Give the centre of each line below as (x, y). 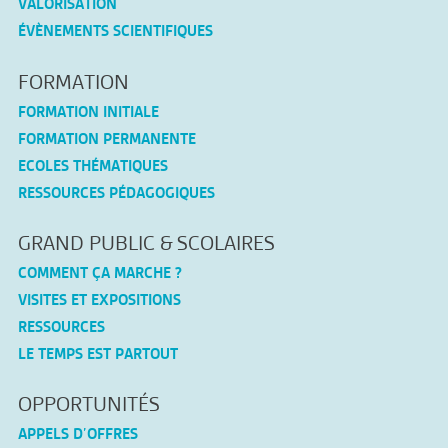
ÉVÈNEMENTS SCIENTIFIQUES (115, 31)
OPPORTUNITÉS (88, 404)
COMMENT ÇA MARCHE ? (99, 272)
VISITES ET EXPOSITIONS (99, 299)
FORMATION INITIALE (88, 111)
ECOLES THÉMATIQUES (92, 165)
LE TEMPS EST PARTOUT (97, 353)
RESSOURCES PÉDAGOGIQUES (116, 192)
